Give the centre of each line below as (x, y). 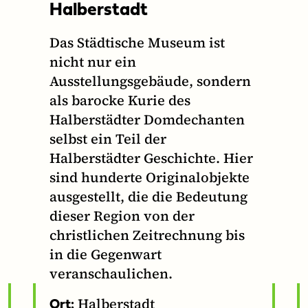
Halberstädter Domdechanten (147, 120)
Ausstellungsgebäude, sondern (150, 81)
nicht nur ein (93, 62)
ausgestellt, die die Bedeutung (148, 197)
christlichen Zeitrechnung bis (147, 235)
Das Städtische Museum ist (137, 43)
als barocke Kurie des (120, 101)
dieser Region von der (122, 216)
